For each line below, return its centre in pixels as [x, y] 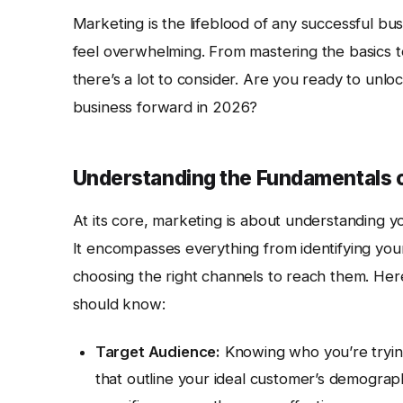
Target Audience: [157, 352]
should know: [119, 304]
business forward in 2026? [165, 107]
